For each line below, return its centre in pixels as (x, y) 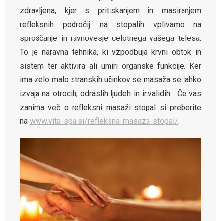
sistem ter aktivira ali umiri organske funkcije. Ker (110, 66)
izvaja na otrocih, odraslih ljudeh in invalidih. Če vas (110, 93)
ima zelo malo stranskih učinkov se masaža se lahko (110, 80)
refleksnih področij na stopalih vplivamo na (110, 24)
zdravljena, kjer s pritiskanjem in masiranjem (110, 11)
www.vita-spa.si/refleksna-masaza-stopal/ (104, 121)
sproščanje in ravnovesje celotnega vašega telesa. (110, 38)
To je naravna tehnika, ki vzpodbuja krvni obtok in (110, 52)
